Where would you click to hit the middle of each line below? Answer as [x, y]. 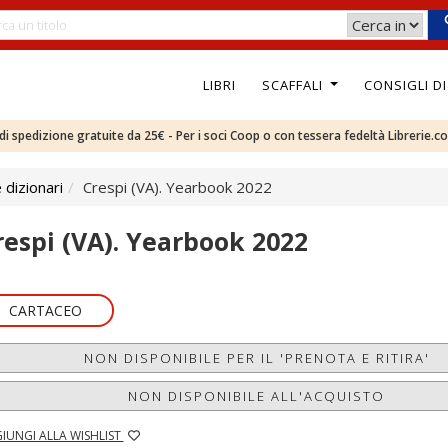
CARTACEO [45, 310]
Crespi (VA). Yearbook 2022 [177, 187]
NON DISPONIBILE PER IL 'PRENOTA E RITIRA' [256, 358]
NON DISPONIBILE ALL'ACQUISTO [257, 396]
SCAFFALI [294, 84]
